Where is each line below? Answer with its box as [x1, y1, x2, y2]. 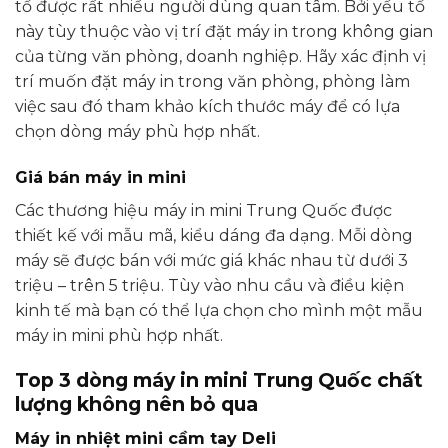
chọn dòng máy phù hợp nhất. [15, 121, 260, 141]
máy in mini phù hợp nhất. [15, 325, 223, 345]
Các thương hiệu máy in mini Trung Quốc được [15, 200, 392, 220]
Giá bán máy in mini [15, 167, 186, 187]
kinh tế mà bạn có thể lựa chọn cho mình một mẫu [15, 300, 423, 320]
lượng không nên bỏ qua [15, 392, 258, 417]
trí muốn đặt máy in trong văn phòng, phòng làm [15, 71, 410, 91]
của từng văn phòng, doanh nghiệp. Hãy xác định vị [15, 46, 426, 66]
